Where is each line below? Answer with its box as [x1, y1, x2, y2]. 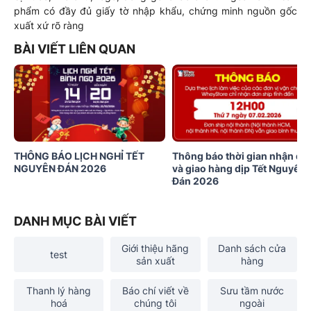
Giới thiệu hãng [121, 242, 190, 255]
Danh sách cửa [218, 242, 287, 255]
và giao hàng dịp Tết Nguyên [171, 162, 305, 175]
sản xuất [135, 255, 175, 267]
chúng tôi [134, 297, 177, 310]
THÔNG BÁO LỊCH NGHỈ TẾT [14, 150, 144, 162]
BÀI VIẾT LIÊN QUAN [14, 41, 135, 56]
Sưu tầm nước [220, 285, 285, 297]
